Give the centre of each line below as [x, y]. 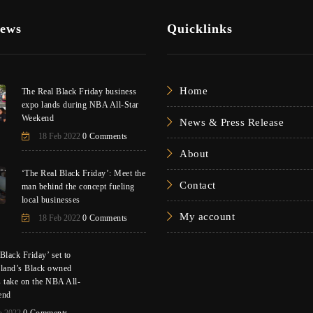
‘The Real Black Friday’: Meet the [83, 173]
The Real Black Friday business [79, 92]
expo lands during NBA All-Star [80, 105]
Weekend [38, 118]
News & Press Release [232, 122]
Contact [198, 185]
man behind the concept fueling [78, 187]
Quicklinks [200, 29]
